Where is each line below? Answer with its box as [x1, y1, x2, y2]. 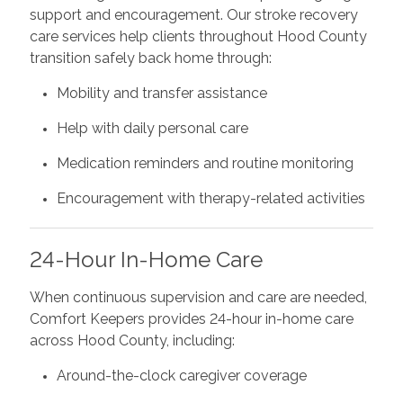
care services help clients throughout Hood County [29, 27, 367, 45]
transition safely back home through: [29, 49, 272, 67]
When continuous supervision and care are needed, [29, 288, 367, 306]
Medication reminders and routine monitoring [56, 154, 354, 172]
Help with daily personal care [56, 119, 248, 137]
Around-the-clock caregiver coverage [56, 366, 307, 384]
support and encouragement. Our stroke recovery [29, 5, 358, 23]
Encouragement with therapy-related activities [56, 189, 365, 207]
